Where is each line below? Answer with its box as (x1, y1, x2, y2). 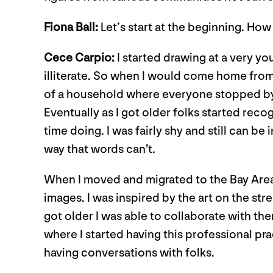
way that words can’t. (44, 142, 155, 157)
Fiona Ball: (44, 20, 98, 35)
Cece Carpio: (44, 51, 115, 65)
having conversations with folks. (44, 246, 217, 260)
